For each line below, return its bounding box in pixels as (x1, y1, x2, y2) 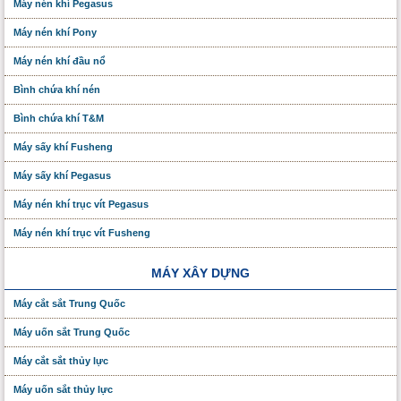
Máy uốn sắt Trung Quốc (13, 326, 130, 337)
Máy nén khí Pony (13, 26, 97, 38)
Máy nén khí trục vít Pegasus (13, 198, 149, 209)
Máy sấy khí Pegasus (13, 169, 111, 181)
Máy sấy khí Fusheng (13, 141, 113, 152)
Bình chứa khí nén (13, 83, 100, 95)
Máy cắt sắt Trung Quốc (13, 297, 125, 309)
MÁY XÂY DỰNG (151, 265, 250, 280)
